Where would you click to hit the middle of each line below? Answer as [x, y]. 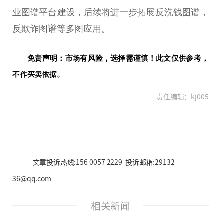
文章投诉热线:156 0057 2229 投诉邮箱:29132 [103, 162]
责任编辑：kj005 [183, 96]
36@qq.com [32, 178]
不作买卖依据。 [38, 74]
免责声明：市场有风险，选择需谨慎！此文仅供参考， [118, 58]
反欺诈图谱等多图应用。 [61, 28]
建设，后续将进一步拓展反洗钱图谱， [133, 12]
